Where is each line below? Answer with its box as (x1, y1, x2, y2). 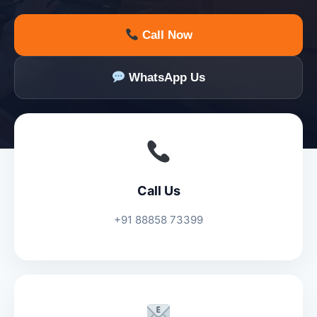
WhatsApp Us (125, 71, 206, 84)
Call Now (138, 28, 192, 42)
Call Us (137, 183, 180, 198)
